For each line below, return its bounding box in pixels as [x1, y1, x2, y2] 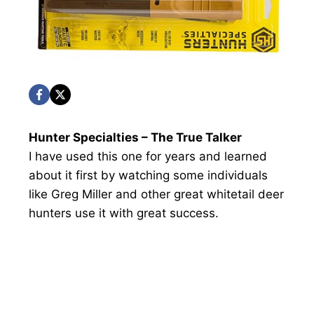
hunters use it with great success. [29, 205, 219, 220]
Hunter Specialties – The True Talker [29, 130, 243, 144]
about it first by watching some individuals [29, 168, 268, 182]
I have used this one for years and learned [29, 149, 268, 163]
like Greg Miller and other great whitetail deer [29, 186, 285, 201]
